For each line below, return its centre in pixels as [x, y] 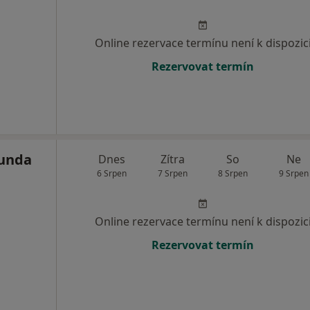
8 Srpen [233, 174]
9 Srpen [293, 174]
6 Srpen [112, 174]
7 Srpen [172, 174]
